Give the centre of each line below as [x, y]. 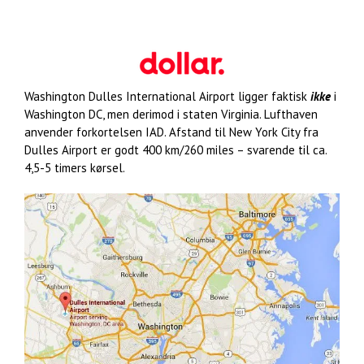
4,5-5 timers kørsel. [75, 167]
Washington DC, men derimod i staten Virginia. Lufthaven [171, 114]
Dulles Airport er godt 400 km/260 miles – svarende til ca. [175, 149]
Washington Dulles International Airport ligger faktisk [167, 96]
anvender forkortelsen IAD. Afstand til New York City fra [171, 132]
